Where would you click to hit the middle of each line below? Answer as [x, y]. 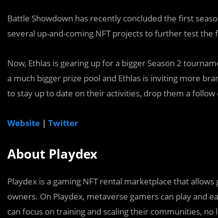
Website [24, 123]
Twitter [64, 123]
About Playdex [52, 154]
